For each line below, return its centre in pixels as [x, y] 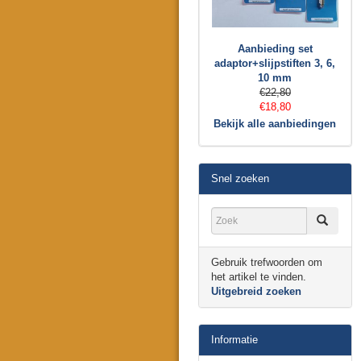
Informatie [234, 340]
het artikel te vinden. [259, 277]
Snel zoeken [240, 179]
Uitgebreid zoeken [256, 292]
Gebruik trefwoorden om [267, 263]
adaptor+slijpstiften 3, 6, [275, 64]
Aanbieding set [275, 49]
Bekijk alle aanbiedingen [275, 124]
